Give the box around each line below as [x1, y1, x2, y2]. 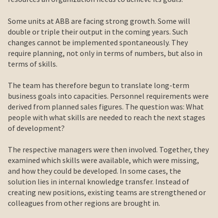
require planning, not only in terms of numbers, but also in [8, 48, 202, 58]
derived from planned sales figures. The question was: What [8, 102, 204, 112]
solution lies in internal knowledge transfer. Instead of [8, 177, 189, 187]
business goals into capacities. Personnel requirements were [8, 91, 209, 101]
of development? [8, 123, 65, 133]
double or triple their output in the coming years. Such [8, 26, 188, 36]
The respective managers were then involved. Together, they [8, 145, 209, 155]
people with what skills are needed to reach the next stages [8, 112, 205, 123]
